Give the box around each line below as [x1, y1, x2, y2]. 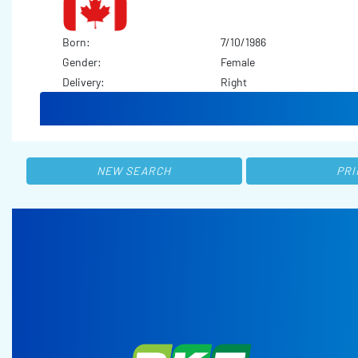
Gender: [62, 55, 104, 70]
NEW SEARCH [96, 164, 172, 178]
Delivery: [62, 75, 107, 89]
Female [220, 55, 255, 70]
